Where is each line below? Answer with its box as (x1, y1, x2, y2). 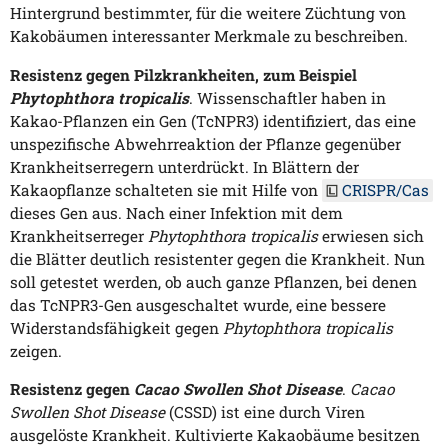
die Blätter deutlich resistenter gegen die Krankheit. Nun (10, 248, 425, 269)
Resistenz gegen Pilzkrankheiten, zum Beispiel (10, 64, 357, 85)
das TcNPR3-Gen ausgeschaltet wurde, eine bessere (10, 294, 386, 315)
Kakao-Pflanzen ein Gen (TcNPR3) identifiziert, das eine (10, 110, 416, 131)
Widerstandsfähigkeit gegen (10, 317, 223, 338)
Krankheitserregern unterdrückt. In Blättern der (10, 156, 359, 177)
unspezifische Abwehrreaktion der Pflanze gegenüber (10, 133, 401, 154)
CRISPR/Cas (342, 179, 429, 200)
